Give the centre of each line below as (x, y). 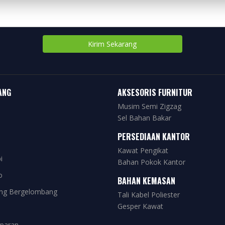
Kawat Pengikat (143, 150)
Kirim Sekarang (113, 44)
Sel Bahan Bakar (144, 118)
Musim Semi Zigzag (149, 106)
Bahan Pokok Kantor (151, 162)
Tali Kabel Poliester (149, 195)
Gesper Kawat (140, 206)
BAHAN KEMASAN (146, 181)
